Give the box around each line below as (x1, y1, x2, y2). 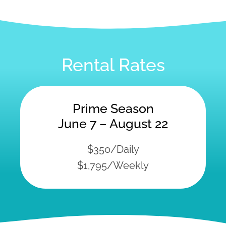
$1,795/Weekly (77, 159, 149, 172)
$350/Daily (87, 143, 139, 155)
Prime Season (72, 100, 154, 116)
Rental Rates (61, 54, 165, 75)
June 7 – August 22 (58, 116, 168, 131)
